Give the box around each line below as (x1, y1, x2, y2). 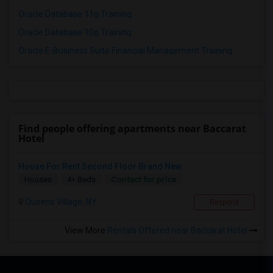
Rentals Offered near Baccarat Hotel (107, 225, 249, 236)
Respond (210, 198, 239, 207)
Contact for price (111, 174, 177, 185)
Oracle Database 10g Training (18, 27, 132, 38)
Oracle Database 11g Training (18, 9, 132, 19)
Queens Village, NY (23, 197, 97, 207)
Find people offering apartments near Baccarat (18, 122, 246, 136)
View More (65, 225, 107, 236)
